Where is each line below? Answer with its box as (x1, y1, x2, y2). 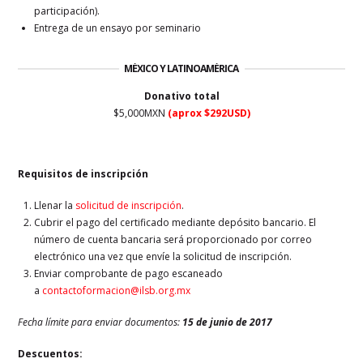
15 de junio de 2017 (182, 314, 273, 329)
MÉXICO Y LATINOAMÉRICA (123, 61, 240, 75)
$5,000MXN (113, 105, 168, 120)
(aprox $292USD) (167, 105, 250, 120)
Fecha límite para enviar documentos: (18, 314, 183, 329)
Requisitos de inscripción (18, 166, 149, 181)
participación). (34, 3, 100, 18)
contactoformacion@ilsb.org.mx (42, 283, 191, 297)
